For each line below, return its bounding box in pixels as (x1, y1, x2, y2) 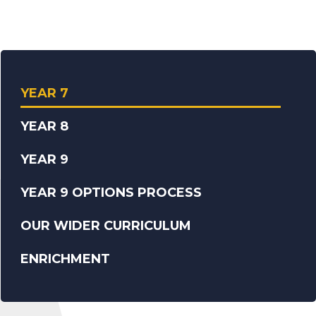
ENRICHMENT (20, 251, 111, 267)
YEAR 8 (20, 119, 69, 134)
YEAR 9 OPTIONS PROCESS (20, 185, 202, 200)
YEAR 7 (20, 85, 69, 101)
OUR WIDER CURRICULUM (20, 218, 192, 233)
